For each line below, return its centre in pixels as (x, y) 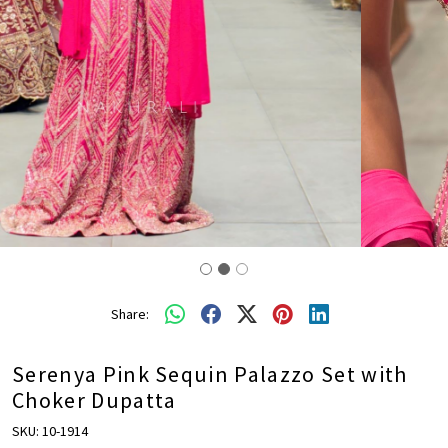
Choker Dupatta (94, 400)
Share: (130, 313)
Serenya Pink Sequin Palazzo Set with (210, 374)
